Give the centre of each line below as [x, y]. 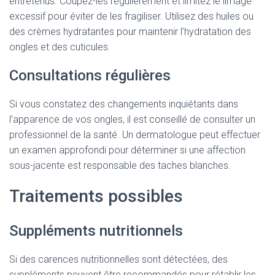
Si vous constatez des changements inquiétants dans [124, 104]
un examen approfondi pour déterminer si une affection [127, 150]
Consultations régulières [90, 76]
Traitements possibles [96, 196]
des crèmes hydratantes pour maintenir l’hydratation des [130, 32]
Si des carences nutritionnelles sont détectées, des [118, 259]
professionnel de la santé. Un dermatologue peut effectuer [135, 135]
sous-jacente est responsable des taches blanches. [120, 165]
